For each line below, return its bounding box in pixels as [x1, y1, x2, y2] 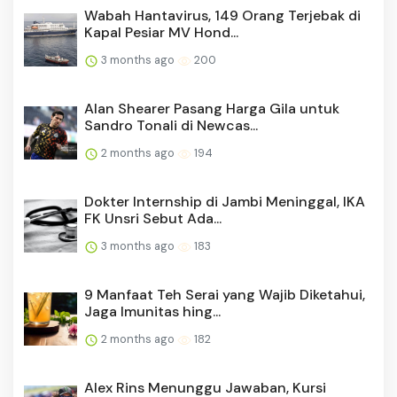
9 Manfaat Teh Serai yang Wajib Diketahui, [84, 285, 365, 305]
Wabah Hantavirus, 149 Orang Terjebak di [84, 6, 361, 26]
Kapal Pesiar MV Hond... [84, 23, 238, 43]
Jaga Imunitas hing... [84, 302, 221, 322]
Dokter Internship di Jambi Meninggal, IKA [84, 192, 365, 212]
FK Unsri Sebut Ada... [84, 209, 222, 229]
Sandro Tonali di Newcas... [84, 116, 258, 136]
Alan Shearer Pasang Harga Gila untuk [84, 99, 339, 119]
